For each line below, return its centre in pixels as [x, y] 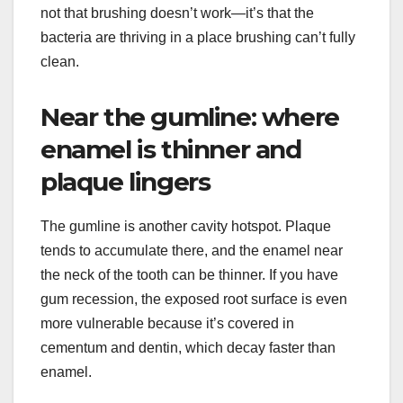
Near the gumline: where [190, 117]
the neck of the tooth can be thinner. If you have [189, 275]
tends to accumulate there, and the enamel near [192, 251]
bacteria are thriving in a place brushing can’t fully [198, 38]
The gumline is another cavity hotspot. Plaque [186, 227]
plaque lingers [125, 182]
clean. [60, 62]
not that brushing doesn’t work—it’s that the [177, 13]
